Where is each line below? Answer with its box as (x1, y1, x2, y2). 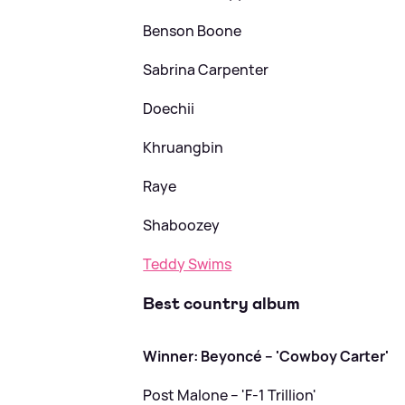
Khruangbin (143, 137, 224, 158)
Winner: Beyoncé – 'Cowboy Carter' (143, 345, 390, 366)
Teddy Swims (143, 254, 232, 275)
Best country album (143, 292, 301, 316)
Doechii (143, 99, 195, 119)
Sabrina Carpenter (143, 60, 269, 80)
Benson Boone (143, 21, 242, 42)
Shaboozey (143, 215, 221, 236)
